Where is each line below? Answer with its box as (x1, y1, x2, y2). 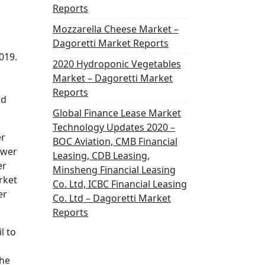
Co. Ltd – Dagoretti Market (53, 192, 171, 205)
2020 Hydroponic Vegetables (53, 57, 181, 70)
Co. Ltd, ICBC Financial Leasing (53, 177, 187, 190)
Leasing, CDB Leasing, (53, 149, 150, 162)
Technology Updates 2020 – (53, 121, 175, 134)
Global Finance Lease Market (53, 106, 181, 119)
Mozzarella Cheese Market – (53, 22, 179, 35)
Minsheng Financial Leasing (53, 163, 176, 176)
